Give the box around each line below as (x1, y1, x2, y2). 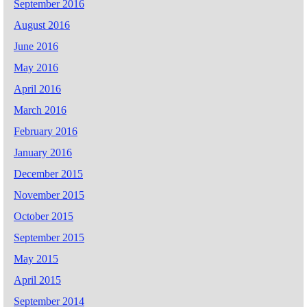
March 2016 (14, 104, 66, 116)
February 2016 (14, 125, 77, 138)
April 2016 (14, 83, 61, 95)
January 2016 (14, 147, 72, 159)
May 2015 (14, 253, 58, 265)
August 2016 (14, 19, 70, 32)
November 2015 (14, 189, 84, 201)
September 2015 (14, 232, 84, 244)
